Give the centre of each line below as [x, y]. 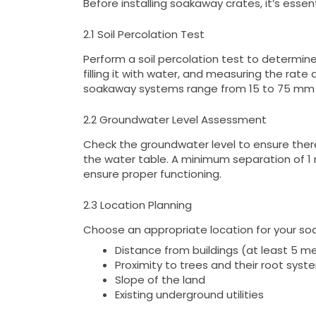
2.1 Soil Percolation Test [144, 34]
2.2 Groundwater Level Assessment [175, 119]
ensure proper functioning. [152, 174]
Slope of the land [160, 280]
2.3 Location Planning [137, 205]
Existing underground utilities [189, 295]
